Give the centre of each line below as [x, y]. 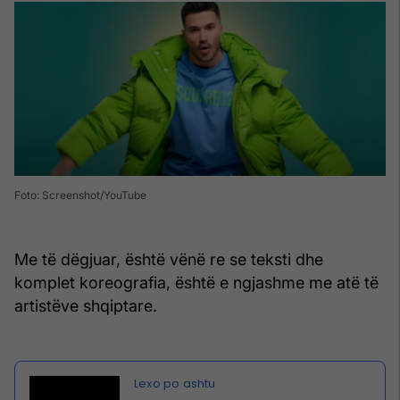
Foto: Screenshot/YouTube [80, 196]
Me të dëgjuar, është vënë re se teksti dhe [169, 260]
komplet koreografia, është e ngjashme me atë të [196, 283]
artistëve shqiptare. [86, 306]
